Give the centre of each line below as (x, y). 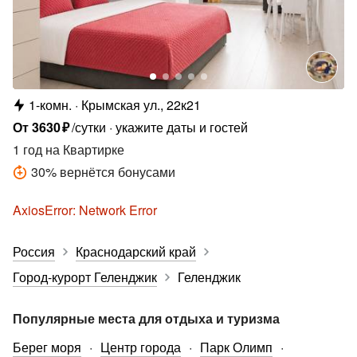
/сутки (89, 127)
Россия (34, 252)
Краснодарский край (136, 252)
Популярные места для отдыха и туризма (146, 319)
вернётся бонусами (118, 172)
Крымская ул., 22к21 (141, 105)
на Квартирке (83, 150)
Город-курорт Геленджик (85, 277)
